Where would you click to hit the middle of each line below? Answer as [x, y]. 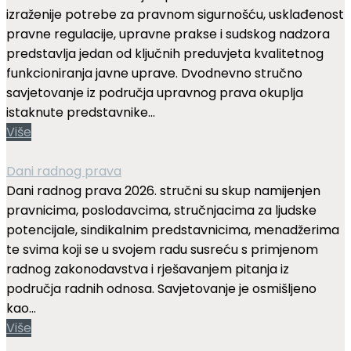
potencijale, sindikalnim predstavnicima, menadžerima [173, 230]
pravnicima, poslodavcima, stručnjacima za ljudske [161, 210]
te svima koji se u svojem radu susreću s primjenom [162, 249]
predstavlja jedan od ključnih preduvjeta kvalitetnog [165, 53]
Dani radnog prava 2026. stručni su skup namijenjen [163, 190]
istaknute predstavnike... [81, 112]
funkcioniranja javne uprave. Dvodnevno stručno [154, 73]
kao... [21, 308]
